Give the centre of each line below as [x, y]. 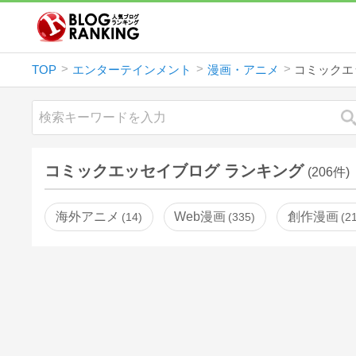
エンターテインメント [132, 69]
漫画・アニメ [243, 69]
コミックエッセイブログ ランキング [174, 170]
